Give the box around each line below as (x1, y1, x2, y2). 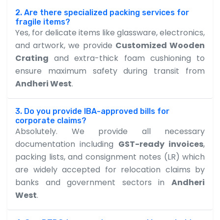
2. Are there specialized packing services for (15, 7, 189, 17)
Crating (15, 52, 49, 64)
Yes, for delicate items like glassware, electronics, (15, 27, 205, 38)
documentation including (15, 138, 118, 150)
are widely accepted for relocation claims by (15, 164, 205, 175)
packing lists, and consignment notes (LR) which (15, 151, 205, 163)
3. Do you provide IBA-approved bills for (15, 106, 169, 116)
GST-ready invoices (118, 138, 204, 150)
